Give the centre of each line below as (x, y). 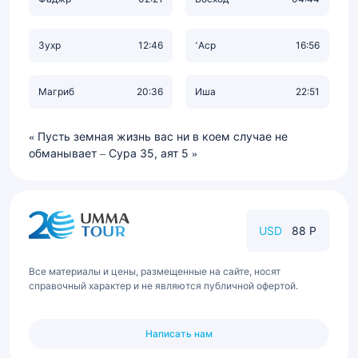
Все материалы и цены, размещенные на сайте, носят (155, 271)
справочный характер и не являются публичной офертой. (163, 286)
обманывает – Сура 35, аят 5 (109, 153)
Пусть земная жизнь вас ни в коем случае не (163, 136)
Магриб (56, 91)
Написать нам (179, 334)
